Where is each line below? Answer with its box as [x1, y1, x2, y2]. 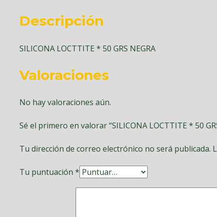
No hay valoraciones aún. [19, 97, 111, 108]
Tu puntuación [19, 167, 75, 178]
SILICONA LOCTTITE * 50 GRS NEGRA [19, 43, 155, 54]
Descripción [19, 13, 104, 30]
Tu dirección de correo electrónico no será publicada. [19, 143, 211, 155]
